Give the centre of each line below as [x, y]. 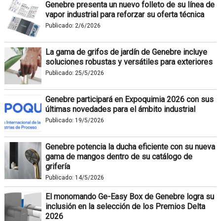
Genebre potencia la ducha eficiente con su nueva [130, 147]
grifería [57, 166]
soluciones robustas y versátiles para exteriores [129, 62]
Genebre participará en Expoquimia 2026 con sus [129, 99]
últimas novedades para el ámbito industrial [120, 109]
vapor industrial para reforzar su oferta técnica [125, 14]
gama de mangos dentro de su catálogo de [119, 156]
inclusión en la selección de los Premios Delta [125, 206]
